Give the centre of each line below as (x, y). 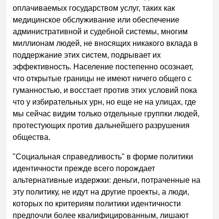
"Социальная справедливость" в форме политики (103, 157)
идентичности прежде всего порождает (84, 169)
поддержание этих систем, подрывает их (87, 55)
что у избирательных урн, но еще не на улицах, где (105, 102)
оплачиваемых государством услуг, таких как (94, 8)
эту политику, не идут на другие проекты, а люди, (101, 192)
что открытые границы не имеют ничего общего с (102, 79)
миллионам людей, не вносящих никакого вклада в (106, 44)
